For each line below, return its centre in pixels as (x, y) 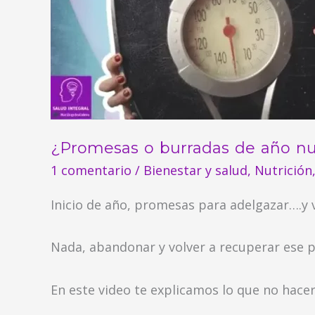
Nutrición (283, 171)
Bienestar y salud (195, 171)
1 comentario (91, 171)
